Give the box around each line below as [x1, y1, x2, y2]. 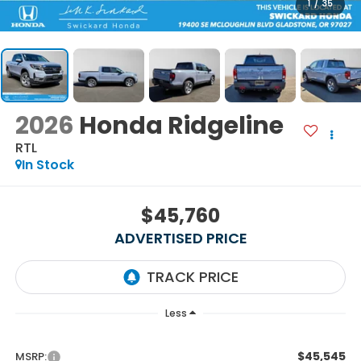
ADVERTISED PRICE [114, 227, 247, 248]
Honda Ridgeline [78, 109, 284, 143]
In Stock [21, 156, 74, 175]
